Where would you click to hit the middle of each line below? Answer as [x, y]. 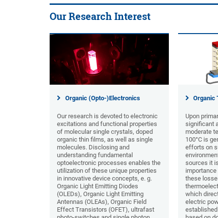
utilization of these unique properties [107, 171]
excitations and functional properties [107, 124]
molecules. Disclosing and [93, 147]
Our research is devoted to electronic [107, 116]
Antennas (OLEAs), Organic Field [102, 202]
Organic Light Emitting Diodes [98, 186]
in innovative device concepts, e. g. [104, 179]
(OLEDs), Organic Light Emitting [100, 194]
